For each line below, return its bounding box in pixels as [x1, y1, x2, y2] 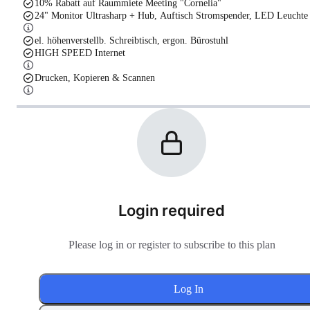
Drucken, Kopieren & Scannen [34, 73, 155, 83]
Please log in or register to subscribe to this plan [68, 238, 275, 250]
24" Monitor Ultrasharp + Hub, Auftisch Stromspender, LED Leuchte [34, 10, 308, 21]
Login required [118, 201, 225, 220]
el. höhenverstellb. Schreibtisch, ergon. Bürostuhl [34, 35, 228, 46]
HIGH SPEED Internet [34, 48, 125, 58]
